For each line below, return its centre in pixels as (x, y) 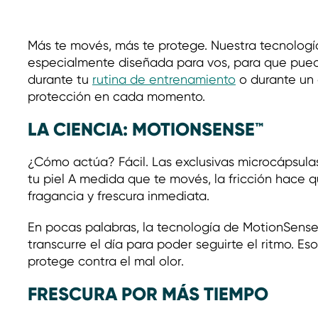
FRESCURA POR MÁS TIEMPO (148, 294)
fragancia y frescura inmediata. (119, 196)
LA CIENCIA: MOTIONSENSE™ (146, 129)
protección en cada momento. (116, 96)
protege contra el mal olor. (106, 261)
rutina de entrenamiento (164, 79)
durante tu (60, 79)
